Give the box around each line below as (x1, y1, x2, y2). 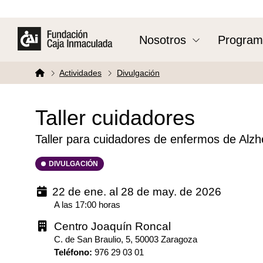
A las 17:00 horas (53, 200, 120, 210)
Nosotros (139, 33, 187, 46)
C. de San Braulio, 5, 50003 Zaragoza (53, 234, 197, 245)
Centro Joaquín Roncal (53, 220, 171, 233)
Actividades (59, 68, 102, 77)
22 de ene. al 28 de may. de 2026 (52, 186, 221, 198)
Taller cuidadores (35, 106, 195, 130)
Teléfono (53, 247, 89, 258)
